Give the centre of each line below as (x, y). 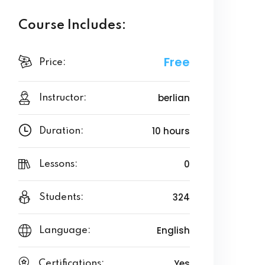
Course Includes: (72, 25)
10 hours (171, 131)
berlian (174, 98)
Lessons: (58, 164)
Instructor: (63, 98)
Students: (61, 197)
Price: (52, 62)
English (173, 230)
